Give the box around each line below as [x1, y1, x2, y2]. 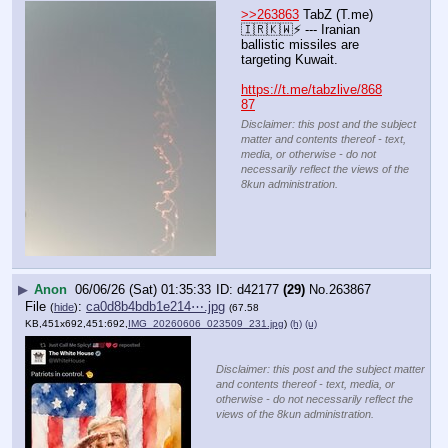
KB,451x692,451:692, [25, 318, 128, 330]
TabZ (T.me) [299, 6, 373, 22]
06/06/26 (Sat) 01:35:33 [75, 281, 211, 297]
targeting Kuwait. [241, 51, 338, 67]
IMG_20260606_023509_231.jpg [128, 318, 284, 330]
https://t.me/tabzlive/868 [241, 81, 382, 97]
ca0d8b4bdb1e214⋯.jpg [86, 299, 225, 315]
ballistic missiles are [241, 36, 359, 52]
